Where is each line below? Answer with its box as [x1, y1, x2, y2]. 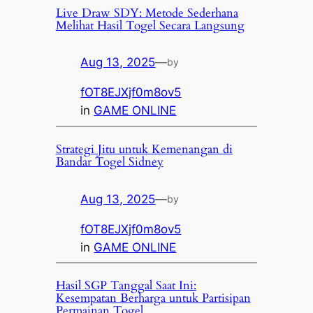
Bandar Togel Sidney [55, 153, 163, 170]
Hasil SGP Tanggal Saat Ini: [55, 277, 196, 294]
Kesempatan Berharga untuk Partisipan [55, 290, 251, 307]
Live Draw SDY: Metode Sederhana [55, 4, 238, 21]
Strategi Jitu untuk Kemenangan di [55, 140, 233, 157]
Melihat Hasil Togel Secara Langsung [55, 17, 245, 34]
